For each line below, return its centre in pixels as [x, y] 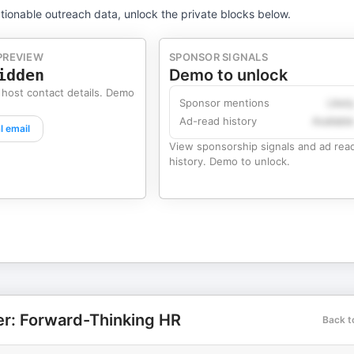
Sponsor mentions [224, 103]
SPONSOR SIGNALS [218, 57]
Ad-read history [218, 121]
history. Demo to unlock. [230, 161]
